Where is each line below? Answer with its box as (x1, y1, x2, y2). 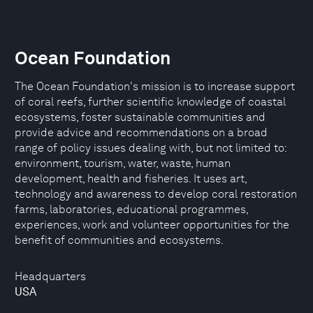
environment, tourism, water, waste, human (15, 156, 231, 170)
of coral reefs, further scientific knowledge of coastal (15, 95, 286, 108)
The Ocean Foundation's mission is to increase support (15, 80, 295, 93)
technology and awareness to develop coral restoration (15, 187, 297, 201)
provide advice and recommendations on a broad (15, 126, 268, 139)
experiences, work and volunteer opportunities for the (15, 218, 289, 231)
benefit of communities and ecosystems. (15, 233, 224, 247)
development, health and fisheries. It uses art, (15, 172, 247, 185)
